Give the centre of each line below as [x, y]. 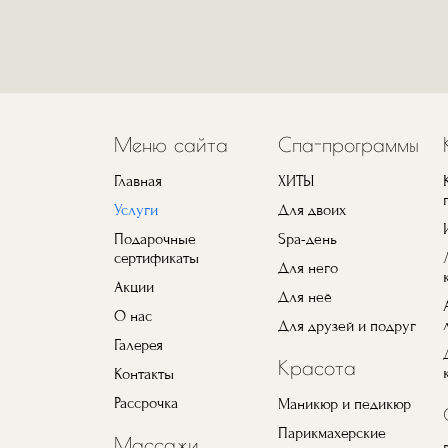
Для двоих [312, 210]
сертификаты [156, 258]
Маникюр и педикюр [345, 404]
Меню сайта [171, 145]
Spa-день [308, 239]
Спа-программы [349, 145]
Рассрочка [146, 403]
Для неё [305, 297]
